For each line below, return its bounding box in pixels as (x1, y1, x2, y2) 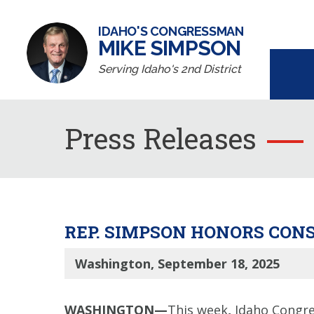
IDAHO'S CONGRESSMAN (98, 24, 244, 39)
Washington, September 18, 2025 (75, 255, 280, 272)
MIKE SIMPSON (98, 36, 241, 60)
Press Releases (64, 120, 257, 157)
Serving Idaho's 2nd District (98, 62, 241, 76)
